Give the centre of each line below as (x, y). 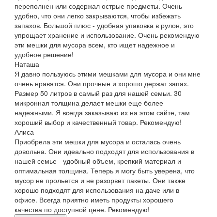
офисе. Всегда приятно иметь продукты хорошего (94, 199)
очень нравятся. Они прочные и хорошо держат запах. (102, 83)
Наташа (27, 64)
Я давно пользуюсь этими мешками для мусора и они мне (108, 73)
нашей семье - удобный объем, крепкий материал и (98, 161)
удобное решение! (44, 54)
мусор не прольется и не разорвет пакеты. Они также (100, 180)
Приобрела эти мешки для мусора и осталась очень (98, 141)
